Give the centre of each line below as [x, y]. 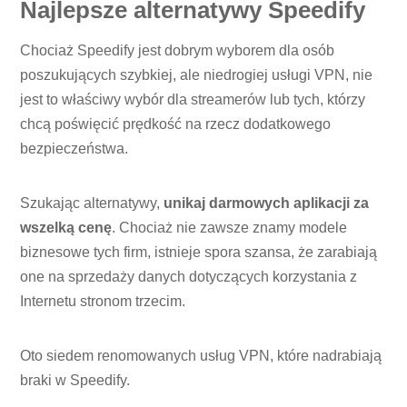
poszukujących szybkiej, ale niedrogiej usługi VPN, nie [197, 75]
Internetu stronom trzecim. [103, 302]
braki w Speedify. [75, 381]
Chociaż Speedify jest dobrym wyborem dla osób [178, 51]
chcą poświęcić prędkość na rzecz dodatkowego [176, 124]
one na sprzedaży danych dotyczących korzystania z [189, 277]
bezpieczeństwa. [74, 149]
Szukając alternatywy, [92, 203]
